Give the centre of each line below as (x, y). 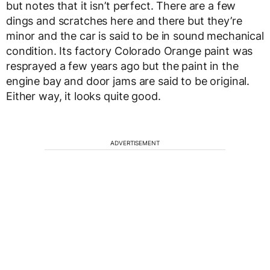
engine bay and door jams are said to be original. (128, 81)
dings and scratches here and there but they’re (124, 21)
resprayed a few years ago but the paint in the (122, 66)
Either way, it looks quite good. (83, 96)
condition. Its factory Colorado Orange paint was (130, 51)
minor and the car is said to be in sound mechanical (135, 36)
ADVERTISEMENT (135, 143)
